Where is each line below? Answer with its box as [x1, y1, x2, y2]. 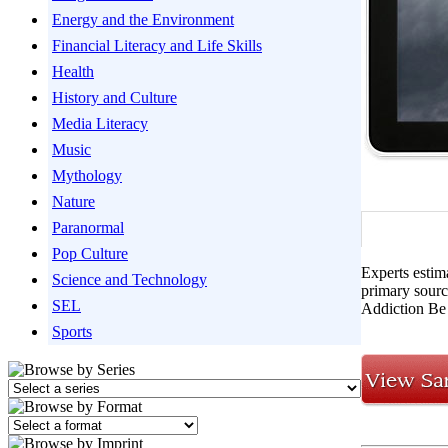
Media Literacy [52, 115, 148, 132]
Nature [52, 193, 95, 210]
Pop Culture [52, 245, 128, 262]
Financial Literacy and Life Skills [52, 37, 262, 54]
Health [52, 63, 94, 80]
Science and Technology [52, 271, 207, 288]
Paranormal [52, 219, 124, 236]
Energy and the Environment [52, 11, 234, 28]
